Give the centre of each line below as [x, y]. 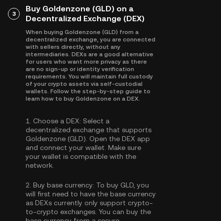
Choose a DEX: [57, 121]
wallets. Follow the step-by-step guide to [88, 91]
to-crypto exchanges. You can [76, 212]
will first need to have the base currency [91, 194]
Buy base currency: [64, 185]
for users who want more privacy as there [86, 62]
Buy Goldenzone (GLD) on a [80, 9]
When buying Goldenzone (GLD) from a [82, 32]
